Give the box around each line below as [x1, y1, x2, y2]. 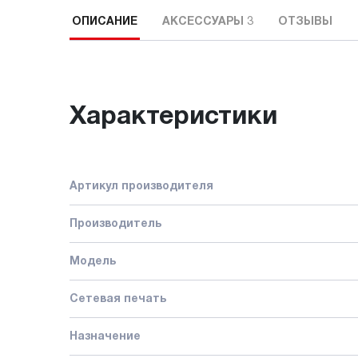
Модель [70, 256, 116, 267]
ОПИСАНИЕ [72, 17, 137, 28]
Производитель [70, 218, 161, 229]
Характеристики [70, 105, 277, 129]
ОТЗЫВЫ [278, 17, 332, 28]
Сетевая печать [70, 293, 166, 304]
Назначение [70, 331, 141, 342]
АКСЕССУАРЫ [162, 17, 247, 28]
